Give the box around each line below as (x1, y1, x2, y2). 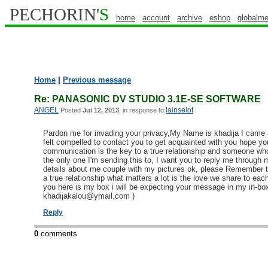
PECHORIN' (10, 5, 99, 24)
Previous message (63, 75, 131, 84)
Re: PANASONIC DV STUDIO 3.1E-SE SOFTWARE (34, 93, 261, 104)
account (142, 13, 170, 22)
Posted (59, 106, 83, 114)
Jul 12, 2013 (83, 106, 119, 114)
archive (177, 13, 202, 22)
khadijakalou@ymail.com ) (43, 191, 135, 200)
